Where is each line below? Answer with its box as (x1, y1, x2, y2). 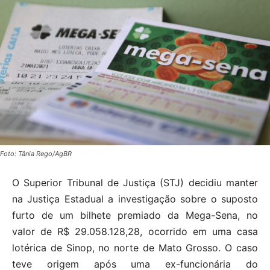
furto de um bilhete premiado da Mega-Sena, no (12, 209, 258, 221)
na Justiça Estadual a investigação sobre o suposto (12, 192, 258, 205)
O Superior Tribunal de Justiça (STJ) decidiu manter (12, 176, 258, 189)
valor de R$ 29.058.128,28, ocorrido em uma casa (12, 225, 258, 237)
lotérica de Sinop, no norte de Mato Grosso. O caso (12, 241, 258, 254)
